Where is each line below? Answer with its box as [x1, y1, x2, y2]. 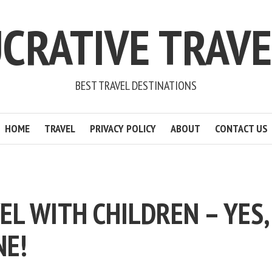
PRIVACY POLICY [89, 121, 156, 135]
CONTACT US [214, 121, 268, 135]
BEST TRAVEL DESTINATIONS [75, 78, 197, 93]
